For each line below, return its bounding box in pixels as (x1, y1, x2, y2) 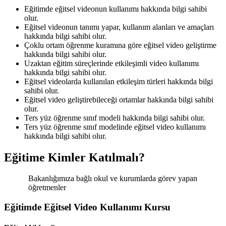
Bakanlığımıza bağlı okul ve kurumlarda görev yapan (28, 174, 197, 183)
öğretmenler (28, 183, 66, 192)
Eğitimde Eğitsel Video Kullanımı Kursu (4, 202, 171, 213)
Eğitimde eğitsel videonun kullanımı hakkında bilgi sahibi (24, 4, 207, 13)
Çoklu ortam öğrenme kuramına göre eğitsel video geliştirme (24, 40, 216, 49)
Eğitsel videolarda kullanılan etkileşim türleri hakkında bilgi (24, 77, 213, 86)
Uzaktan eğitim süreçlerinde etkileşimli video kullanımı (24, 59, 199, 68)
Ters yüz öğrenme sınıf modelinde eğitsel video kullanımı (24, 122, 206, 131)
